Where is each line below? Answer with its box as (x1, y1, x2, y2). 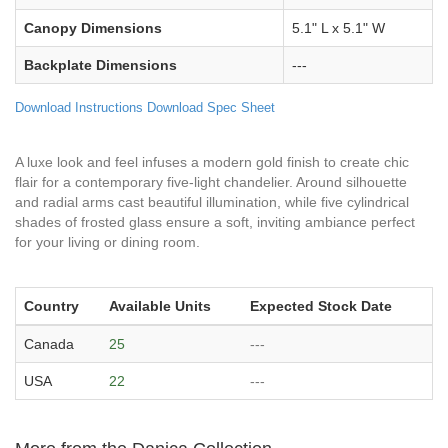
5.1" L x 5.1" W (292, 19, 385, 36)
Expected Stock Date (250, 297, 392, 314)
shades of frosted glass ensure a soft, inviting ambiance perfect (15, 213, 415, 230)
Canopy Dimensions (24, 19, 162, 36)
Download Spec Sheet (147, 99, 275, 115)
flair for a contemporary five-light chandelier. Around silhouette (15, 173, 407, 190)
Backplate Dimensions (24, 56, 177, 73)
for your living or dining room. (15, 233, 200, 250)
